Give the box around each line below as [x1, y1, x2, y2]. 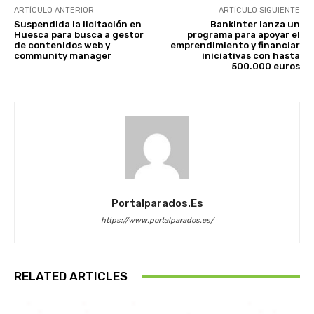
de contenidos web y [14, 40, 110, 51]
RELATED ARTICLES [14, 269, 128, 284]
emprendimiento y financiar [170, 40, 300, 51]
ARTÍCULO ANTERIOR [14, 6, 94, 15]
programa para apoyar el [186, 29, 300, 41]
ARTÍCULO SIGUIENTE [218, 6, 300, 15]
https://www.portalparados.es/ [100, 216, 214, 226]
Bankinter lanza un [210, 19, 300, 30]
